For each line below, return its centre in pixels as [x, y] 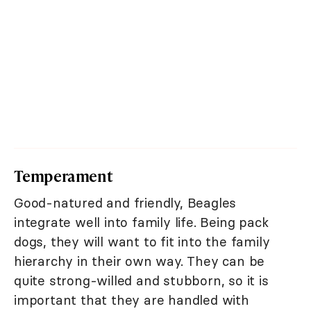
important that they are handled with [132, 300]
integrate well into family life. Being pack [141, 222]
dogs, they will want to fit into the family [142, 242]
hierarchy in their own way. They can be [140, 261]
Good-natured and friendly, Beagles [125, 203]
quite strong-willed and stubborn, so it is [141, 281]
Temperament [64, 176]
